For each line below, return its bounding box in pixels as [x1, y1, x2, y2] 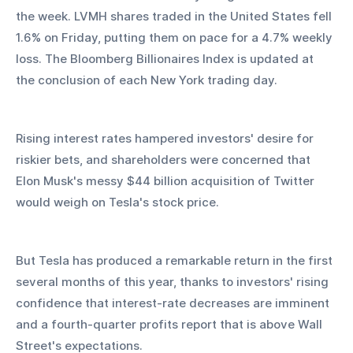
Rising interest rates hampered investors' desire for [16, 131, 317, 147]
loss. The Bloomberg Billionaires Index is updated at [16, 51, 317, 67]
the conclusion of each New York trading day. [16, 72, 277, 88]
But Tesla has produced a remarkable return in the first [16, 253, 336, 269]
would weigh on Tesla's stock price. [16, 195, 219, 210]
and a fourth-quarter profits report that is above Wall [16, 317, 325, 333]
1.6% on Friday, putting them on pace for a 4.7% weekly [16, 30, 336, 46]
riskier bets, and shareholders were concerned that [16, 152, 314, 168]
